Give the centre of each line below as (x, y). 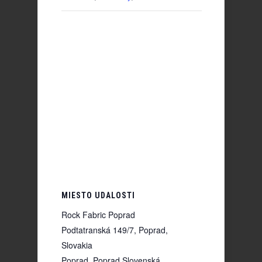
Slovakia (77, 245)
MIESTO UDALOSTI (98, 195)
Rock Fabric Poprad (98, 214)
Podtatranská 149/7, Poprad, (115, 230)
